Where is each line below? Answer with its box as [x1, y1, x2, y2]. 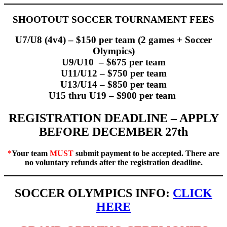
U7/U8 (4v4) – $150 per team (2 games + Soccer [15, 34, 212, 46]
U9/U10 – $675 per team [61, 57, 166, 68]
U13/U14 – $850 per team [60, 79, 167, 90]
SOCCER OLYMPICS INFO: [15, 186, 173, 200]
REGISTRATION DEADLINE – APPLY [8, 111, 219, 125]
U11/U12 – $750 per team [60, 68, 167, 79]
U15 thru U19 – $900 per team [49, 90, 178, 101]
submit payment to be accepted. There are [73, 149, 219, 158]
